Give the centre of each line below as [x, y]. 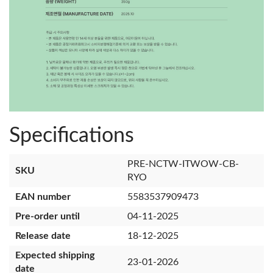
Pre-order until [48, 217]
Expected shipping [55, 256]
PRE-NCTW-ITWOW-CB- [183, 164]
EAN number [43, 197]
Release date [43, 236]
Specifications [72, 136]
